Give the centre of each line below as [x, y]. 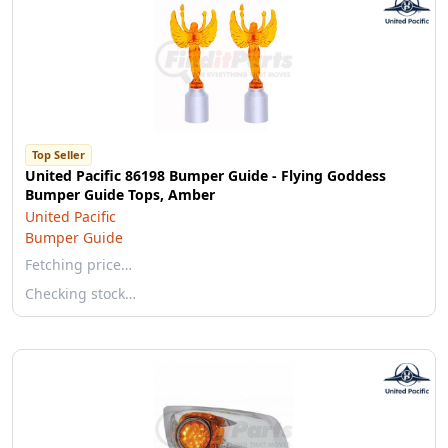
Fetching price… [78, 264]
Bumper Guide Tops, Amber [120, 194]
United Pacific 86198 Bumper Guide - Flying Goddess [205, 175]
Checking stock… [80, 293]
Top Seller [58, 154]
